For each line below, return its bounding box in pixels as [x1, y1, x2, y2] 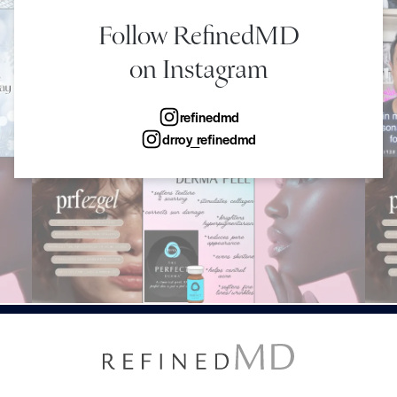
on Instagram [128, 53, 269, 89]
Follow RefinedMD [97, 19, 300, 55]
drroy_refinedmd [162, 129, 256, 149]
